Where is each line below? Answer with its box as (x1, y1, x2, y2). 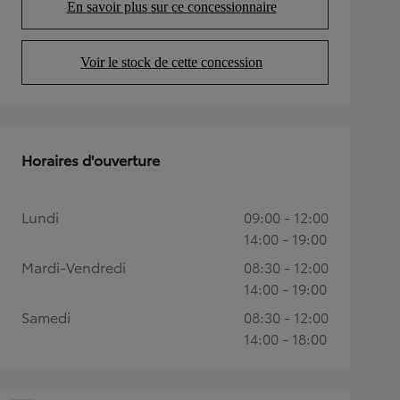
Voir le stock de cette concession (80, 54, 262, 70)
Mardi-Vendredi (21, 256, 126, 277)
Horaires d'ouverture (21, 149, 160, 170)
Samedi (21, 306, 71, 327)
